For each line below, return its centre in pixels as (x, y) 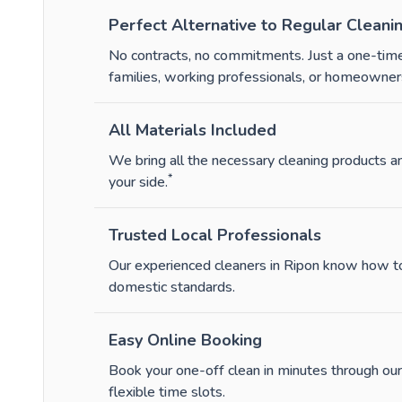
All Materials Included (192, 131)
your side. (138, 183)
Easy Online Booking (185, 341)
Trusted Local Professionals (215, 236)
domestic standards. (172, 288)
